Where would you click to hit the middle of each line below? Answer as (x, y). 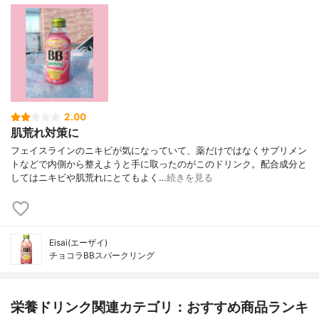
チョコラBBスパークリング (102, 255)
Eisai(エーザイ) (78, 242)
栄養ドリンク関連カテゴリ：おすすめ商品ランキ (159, 307)
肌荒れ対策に (45, 133)
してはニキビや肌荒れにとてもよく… (89, 177)
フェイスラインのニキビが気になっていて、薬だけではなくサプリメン (159, 150)
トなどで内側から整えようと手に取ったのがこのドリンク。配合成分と (159, 164)
